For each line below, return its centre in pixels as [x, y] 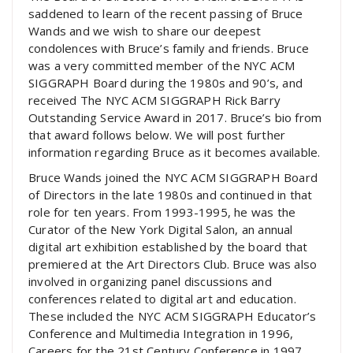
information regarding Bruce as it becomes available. [175, 152]
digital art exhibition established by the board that [168, 247]
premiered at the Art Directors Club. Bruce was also [173, 264]
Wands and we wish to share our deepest [145, 31]
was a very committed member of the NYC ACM [162, 65]
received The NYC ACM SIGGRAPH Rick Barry [155, 100]
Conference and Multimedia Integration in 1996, [161, 333]
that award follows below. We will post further [157, 135]
